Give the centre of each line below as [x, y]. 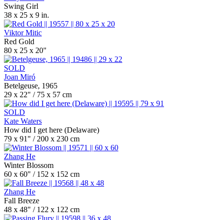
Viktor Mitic [23, 33]
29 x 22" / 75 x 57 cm [38, 95]
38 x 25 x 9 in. [27, 15]
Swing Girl [21, 6]
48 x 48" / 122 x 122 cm [42, 209]
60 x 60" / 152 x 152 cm [42, 174]
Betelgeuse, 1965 [31, 86]
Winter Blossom [29, 165]
